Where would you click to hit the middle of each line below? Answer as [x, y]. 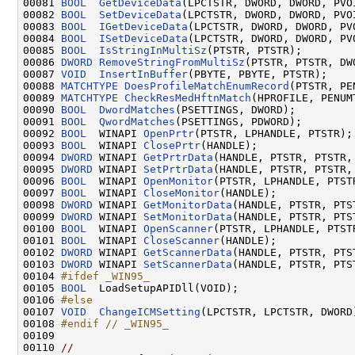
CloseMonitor [181, 193]
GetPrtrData [178, 157]
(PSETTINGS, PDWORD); [239, 121]
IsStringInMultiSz [153, 50]
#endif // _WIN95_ [115, 323]
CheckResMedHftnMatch [188, 97]
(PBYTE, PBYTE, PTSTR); [258, 74]
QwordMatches [137, 121]
